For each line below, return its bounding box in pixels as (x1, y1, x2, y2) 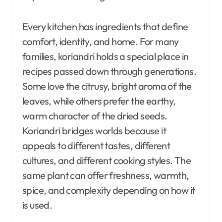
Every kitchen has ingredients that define (22, 20, 188, 33)
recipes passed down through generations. (22, 64, 196, 77)
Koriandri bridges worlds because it (22, 124, 166, 137)
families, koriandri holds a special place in (22, 50, 189, 62)
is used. (22, 198, 53, 211)
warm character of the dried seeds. (22, 109, 167, 122)
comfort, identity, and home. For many (22, 35, 179, 48)
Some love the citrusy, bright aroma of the (22, 79, 192, 92)
